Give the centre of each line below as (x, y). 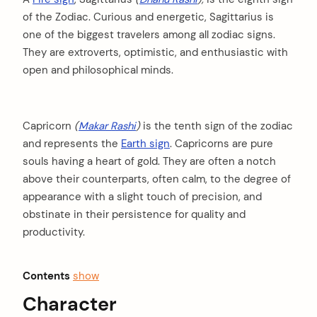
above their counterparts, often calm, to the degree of (157, 179)
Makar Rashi (107, 126)
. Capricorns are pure (221, 143)
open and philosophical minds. (98, 70)
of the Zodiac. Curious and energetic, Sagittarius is (148, 17)
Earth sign (145, 143)
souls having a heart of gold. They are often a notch (149, 161)
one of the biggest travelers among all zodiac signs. (149, 34)
